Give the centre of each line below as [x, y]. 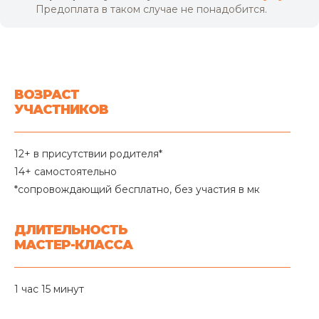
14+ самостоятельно [66, 171]
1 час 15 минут [49, 289]
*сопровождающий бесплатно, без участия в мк [137, 189]
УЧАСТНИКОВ [61, 109]
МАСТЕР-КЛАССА [73, 245]
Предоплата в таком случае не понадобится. [151, 9]
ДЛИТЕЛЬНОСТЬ [71, 230]
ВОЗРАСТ [47, 94]
